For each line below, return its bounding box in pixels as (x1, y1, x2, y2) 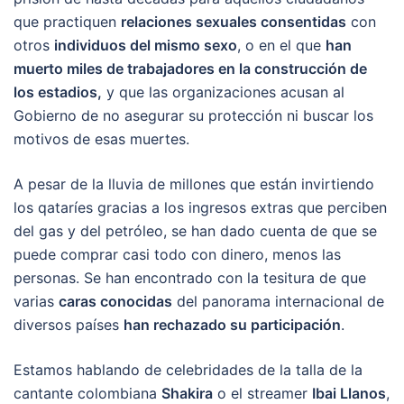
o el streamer (213, 383, 312, 402)
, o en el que (237, 35, 326, 54)
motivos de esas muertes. (14, 129, 189, 148)
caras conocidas (59, 291, 172, 310)
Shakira (161, 383, 213, 402)
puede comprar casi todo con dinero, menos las (14, 244, 341, 263)
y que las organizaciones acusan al (102, 82, 344, 101)
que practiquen (14, 12, 121, 31)
